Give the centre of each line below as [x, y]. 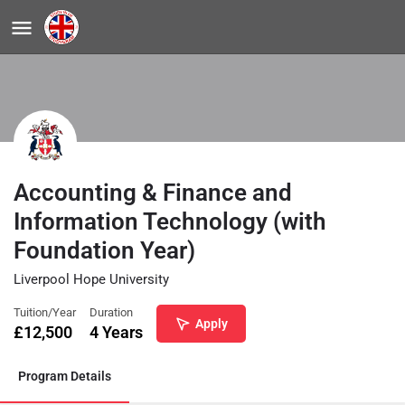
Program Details [65, 376]
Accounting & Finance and [153, 192]
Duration [111, 312]
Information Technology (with [170, 221]
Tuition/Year [45, 312]
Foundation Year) [104, 250]
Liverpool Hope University [91, 279]
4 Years [116, 332]
